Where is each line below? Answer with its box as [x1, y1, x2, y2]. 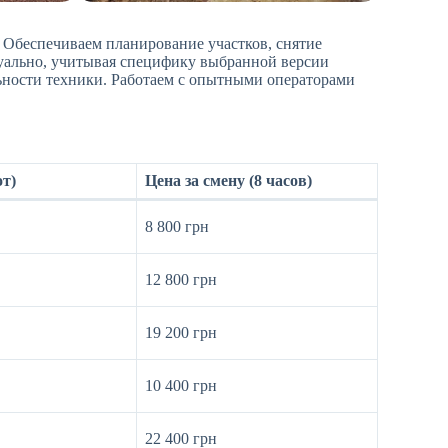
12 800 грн [145, 271, 217, 289]
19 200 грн [145, 324, 217, 342]
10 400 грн [145, 377, 217, 395]
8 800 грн [145, 218, 209, 236]
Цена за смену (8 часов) [145, 172, 312, 190]
